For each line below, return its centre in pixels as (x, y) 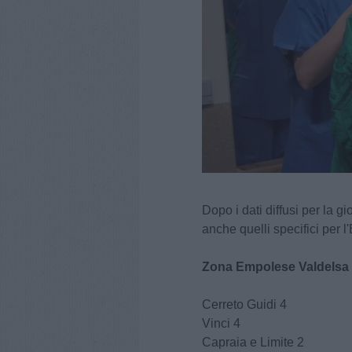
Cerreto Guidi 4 (244, 305)
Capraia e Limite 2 (253, 343)
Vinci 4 (221, 324)
